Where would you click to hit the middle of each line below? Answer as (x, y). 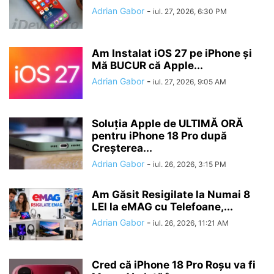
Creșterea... (122, 148)
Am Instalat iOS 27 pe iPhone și (172, 53)
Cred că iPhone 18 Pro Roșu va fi (174, 265)
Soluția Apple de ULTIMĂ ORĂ (168, 123)
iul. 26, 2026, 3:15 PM (190, 164)
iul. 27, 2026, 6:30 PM (190, 11)
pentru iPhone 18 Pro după (159, 135)
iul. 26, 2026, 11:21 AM (191, 223)
